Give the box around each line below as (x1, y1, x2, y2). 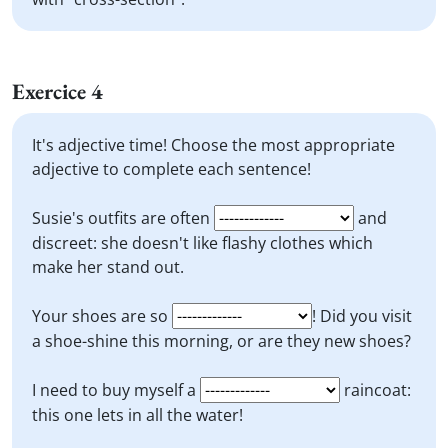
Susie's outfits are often (32, 207, 214, 229)
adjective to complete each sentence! (32, 158, 311, 180)
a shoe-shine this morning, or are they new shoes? (32, 330, 411, 352)
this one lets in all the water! (32, 404, 243, 426)
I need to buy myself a (32, 379, 200, 401)
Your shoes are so (32, 305, 172, 327)
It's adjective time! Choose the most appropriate (32, 134, 395, 156)
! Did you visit (312, 305, 412, 327)
